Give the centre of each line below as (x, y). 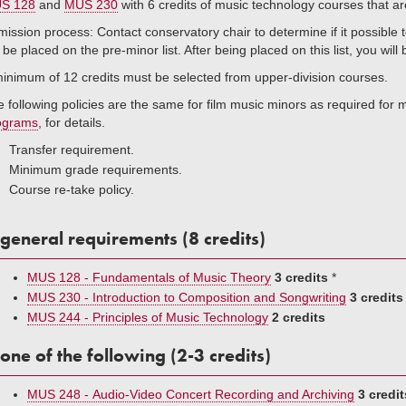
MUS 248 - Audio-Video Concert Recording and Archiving (191, 394)
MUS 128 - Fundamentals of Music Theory (149, 277)
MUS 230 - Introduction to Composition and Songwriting (187, 297)
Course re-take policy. (72, 189)
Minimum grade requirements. (96, 169)
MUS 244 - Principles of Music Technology (148, 317)
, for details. (72, 122)
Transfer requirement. (72, 150)
